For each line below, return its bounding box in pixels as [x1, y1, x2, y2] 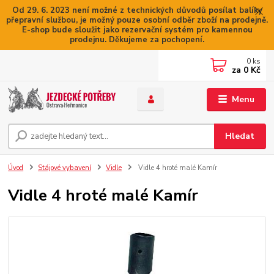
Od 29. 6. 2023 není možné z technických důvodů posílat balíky [12, 4, 262, 16]
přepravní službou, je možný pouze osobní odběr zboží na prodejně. [6, 14, 268, 26]
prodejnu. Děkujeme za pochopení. [70, 34, 204, 45]
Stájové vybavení [38, 163, 91, 173]
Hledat [225, 130, 255, 142]
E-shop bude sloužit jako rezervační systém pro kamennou [21, 24, 253, 35]
